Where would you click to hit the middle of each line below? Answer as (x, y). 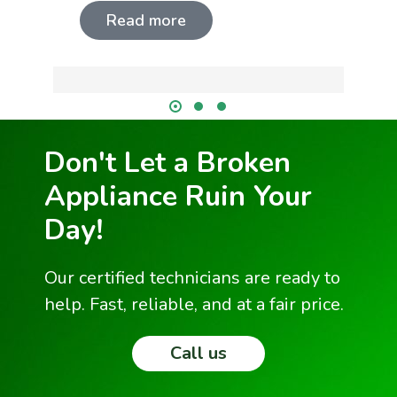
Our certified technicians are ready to (192, 277)
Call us (198, 353)
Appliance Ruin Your (178, 196)
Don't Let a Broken (167, 162)
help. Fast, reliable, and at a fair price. (194, 304)
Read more (146, 20)
